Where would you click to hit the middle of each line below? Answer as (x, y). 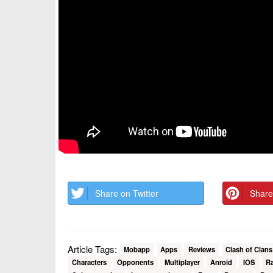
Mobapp (136, 250)
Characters (89, 262)
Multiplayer (182, 262)
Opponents (136, 262)
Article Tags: (94, 249)
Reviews (201, 250)
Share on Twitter (127, 193)
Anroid (222, 262)
